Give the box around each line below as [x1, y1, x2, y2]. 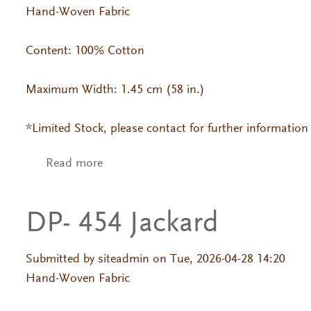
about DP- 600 [102, 158, 178, 171]
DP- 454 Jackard [25, 209, 219, 239]
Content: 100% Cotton [25, 44, 148, 58]
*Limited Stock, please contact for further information [25, 122, 308, 135]
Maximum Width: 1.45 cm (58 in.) [25, 83, 205, 96]
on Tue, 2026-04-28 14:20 [149, 253, 285, 266]
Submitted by [25, 253, 98, 266]
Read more [45, 158, 103, 171]
